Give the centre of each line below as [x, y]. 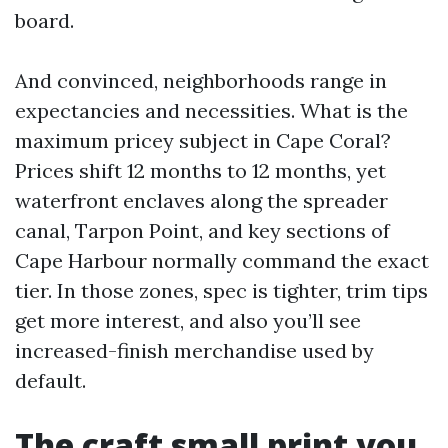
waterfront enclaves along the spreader [201, 200]
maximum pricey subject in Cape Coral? [203, 140]
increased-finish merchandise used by [194, 350]
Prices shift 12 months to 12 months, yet [200, 170]
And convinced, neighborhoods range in [201, 80]
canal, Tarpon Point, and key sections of [202, 230]
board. [44, 20]
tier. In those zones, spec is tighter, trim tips [221, 290]
